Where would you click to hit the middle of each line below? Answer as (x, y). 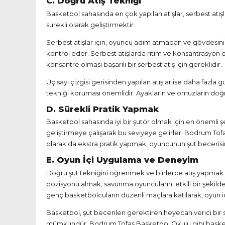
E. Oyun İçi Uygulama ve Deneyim (122, 160)
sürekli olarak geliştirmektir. (91, 24)
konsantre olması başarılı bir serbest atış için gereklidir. (134, 64)
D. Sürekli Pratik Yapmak (102, 109)
